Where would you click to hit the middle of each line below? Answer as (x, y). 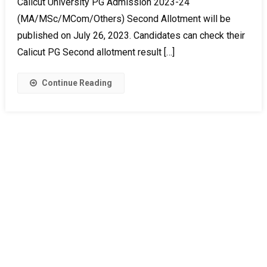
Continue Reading (77, 83)
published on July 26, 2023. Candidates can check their (131, 35)
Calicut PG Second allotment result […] (96, 52)
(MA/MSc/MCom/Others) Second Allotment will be (124, 19)
